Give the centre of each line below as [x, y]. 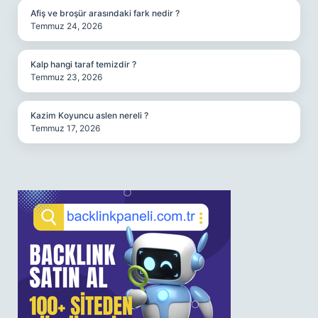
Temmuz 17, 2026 [65, 128]
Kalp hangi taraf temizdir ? [83, 64]
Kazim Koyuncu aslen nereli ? [89, 115]
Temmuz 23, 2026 [66, 77]
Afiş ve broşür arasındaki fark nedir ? [105, 13]
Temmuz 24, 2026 [66, 26]
